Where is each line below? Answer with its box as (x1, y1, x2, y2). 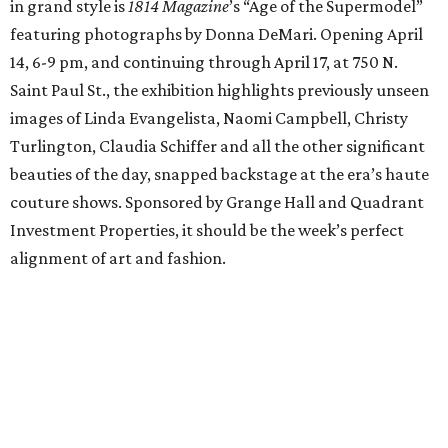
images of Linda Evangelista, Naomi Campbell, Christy (10, 108, 408, 129)
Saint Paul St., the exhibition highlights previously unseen (10, 80, 429, 101)
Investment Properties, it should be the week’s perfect (10, 220, 404, 241)
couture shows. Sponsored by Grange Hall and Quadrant (10, 192, 424, 213)
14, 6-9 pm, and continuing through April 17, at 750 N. (10, 52, 398, 73)
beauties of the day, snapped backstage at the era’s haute (10, 164, 429, 185)
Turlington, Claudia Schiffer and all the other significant (10, 136, 425, 157)
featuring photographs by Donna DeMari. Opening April (10, 24, 423, 45)
